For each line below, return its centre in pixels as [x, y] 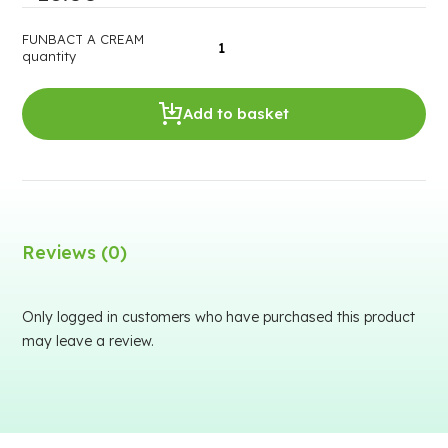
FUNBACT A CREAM [83, 39]
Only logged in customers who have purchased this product [219, 317]
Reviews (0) [75, 252]
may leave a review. [88, 341]
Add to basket [236, 113]
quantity [49, 56]
